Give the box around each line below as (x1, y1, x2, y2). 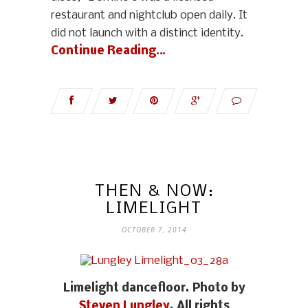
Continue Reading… (51, 45, 166, 58)
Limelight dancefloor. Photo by (63, 282, 245, 296)
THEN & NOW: (94, 183, 214, 201)
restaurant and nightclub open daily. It (51, 9, 247, 23)
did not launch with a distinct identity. (51, 27, 243, 41)
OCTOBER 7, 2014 (121, 225, 187, 235)
